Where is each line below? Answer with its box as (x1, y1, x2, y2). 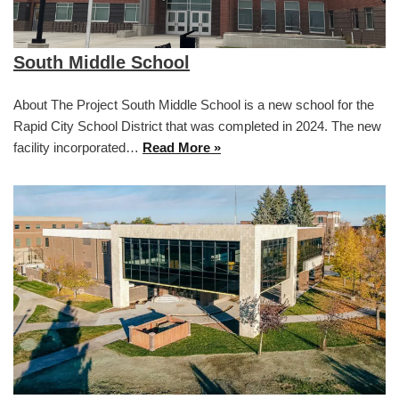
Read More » (142, 139, 221, 155)
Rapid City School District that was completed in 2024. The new (13, 118, 381, 134)
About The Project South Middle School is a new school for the (13, 96, 374, 112)
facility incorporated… (13, 139, 142, 155)
